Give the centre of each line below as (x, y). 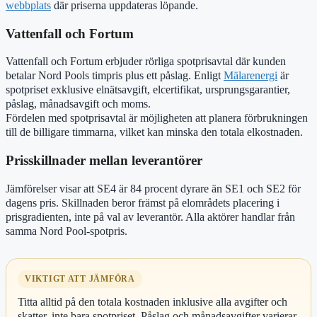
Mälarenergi (250, 76)
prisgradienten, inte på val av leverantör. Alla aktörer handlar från (150, 217)
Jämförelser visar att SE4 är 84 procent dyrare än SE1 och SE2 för (153, 188)
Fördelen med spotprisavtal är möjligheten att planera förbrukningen (157, 118)
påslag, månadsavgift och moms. (78, 104)
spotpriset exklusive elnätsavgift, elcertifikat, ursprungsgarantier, (148, 90)
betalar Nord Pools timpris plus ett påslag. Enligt (115, 76)
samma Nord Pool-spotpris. (67, 231)
